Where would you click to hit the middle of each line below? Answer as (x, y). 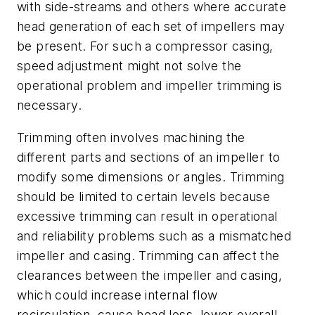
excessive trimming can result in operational (147, 216)
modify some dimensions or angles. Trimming (151, 176)
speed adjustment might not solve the (129, 66)
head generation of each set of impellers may (151, 27)
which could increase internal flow (117, 295)
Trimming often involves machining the (131, 137)
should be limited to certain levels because (144, 196)
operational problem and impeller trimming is (150, 86)
